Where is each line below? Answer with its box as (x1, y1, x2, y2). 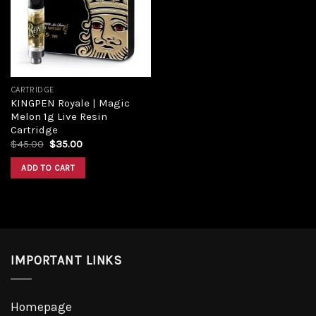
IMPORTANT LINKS (11, 253, 123, 267)
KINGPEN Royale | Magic (10, 96, 130, 109)
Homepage (11, 300, 72, 314)
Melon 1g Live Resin (10, 109, 107, 123)
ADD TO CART (21, 163, 75, 174)
